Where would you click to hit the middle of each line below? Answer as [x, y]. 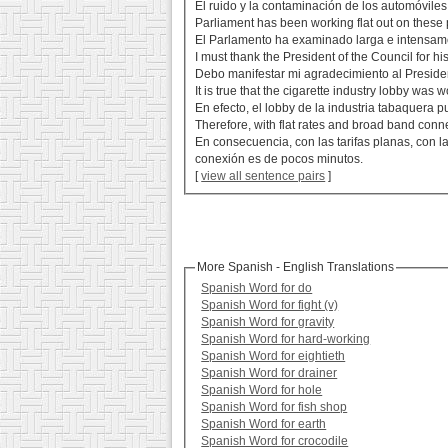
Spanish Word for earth [264, 424]
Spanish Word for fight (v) [270, 305]
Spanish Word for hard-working [286, 339]
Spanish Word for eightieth [273, 356]
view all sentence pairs [263, 176]
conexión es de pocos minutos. [279, 159]
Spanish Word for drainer [269, 373]
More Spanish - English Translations [296, 267]
